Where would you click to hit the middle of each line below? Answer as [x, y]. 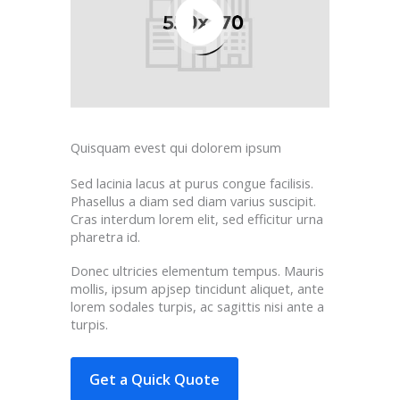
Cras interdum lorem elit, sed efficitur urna [197, 219]
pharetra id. [105, 237]
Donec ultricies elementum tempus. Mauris [197, 270]
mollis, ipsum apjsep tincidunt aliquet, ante [197, 288]
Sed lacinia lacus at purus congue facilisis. [192, 183]
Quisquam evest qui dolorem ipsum [176, 148]
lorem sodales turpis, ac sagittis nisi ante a [197, 306]
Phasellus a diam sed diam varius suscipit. [193, 201]
